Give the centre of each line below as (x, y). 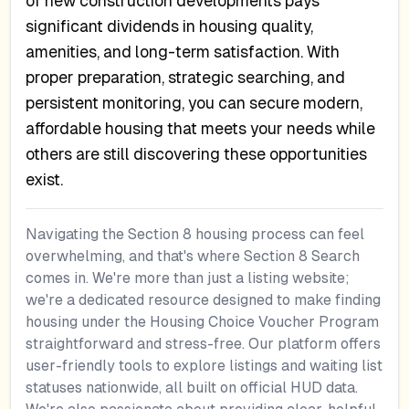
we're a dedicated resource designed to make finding (204, 300)
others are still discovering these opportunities (197, 154)
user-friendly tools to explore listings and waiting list (204, 366)
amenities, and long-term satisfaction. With (183, 52)
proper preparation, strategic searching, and (186, 77)
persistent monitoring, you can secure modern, (194, 103)
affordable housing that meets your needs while (201, 128)
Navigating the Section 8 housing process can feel (195, 235)
